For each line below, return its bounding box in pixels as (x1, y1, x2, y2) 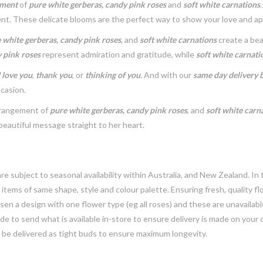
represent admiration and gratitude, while (41, 49, 196, 59)
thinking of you (85, 70, 140, 80)
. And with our (140, 70, 193, 80)
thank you (36, 70, 72, 80)
